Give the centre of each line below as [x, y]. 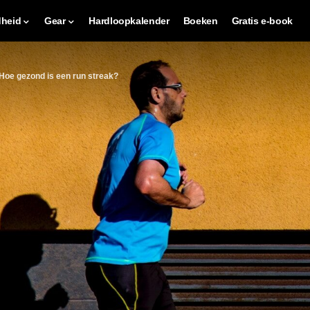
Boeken [200, 20]
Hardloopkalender [129, 20]
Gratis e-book [262, 20]
